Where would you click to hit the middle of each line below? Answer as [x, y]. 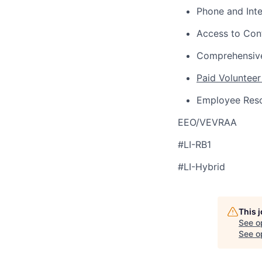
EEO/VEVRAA [207, 122]
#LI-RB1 [194, 144]
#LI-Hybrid [201, 167]
